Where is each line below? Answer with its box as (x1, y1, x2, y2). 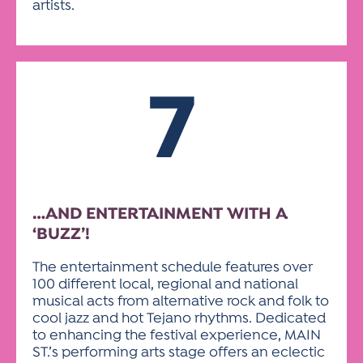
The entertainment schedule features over (32, 259, 313, 276)
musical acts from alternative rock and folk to (32, 293, 329, 310)
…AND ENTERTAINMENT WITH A (32, 204, 288, 224)
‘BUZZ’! (32, 224, 90, 245)
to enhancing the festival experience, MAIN (32, 327, 321, 344)
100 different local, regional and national (32, 276, 298, 293)
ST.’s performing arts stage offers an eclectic (32, 344, 325, 361)
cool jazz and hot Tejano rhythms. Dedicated (32, 310, 326, 327)
